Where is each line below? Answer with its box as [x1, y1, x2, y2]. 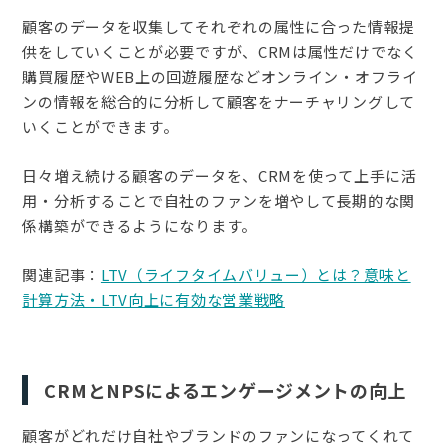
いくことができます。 [22, 115, 179, 137]
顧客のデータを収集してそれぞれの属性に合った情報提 [22, 15, 415, 37]
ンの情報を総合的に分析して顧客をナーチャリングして [22, 90, 415, 112]
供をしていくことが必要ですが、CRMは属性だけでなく [22, 40, 418, 62]
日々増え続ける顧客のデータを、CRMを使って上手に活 [22, 164, 417, 186]
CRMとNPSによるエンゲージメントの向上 [44, 376, 407, 403]
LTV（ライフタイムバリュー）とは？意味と [100, 263, 411, 285]
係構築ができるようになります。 [22, 214, 257, 236]
